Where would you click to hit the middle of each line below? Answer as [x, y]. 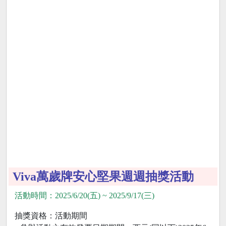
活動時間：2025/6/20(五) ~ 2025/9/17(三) [84, 195]
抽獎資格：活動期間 [51, 215]
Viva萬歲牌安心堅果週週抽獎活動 [103, 176]
